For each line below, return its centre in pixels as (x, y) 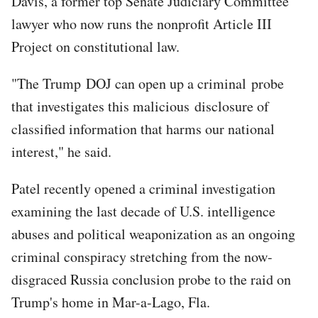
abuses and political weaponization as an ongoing (153, 234)
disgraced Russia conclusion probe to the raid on (151, 279)
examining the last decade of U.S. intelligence (143, 211)
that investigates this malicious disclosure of (140, 106)
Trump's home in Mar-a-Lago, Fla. (111, 302)
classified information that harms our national (143, 128)
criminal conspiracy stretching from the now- (142, 256)
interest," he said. (61, 151)
